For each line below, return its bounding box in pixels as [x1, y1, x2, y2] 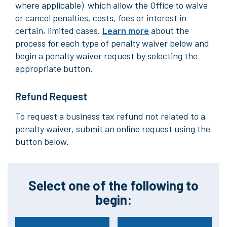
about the [149, 25, 189, 36]
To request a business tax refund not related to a [15, 110, 205, 122]
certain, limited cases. [15, 25, 102, 36]
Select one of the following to [28, 177, 199, 193]
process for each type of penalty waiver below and [15, 37, 209, 49]
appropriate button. [15, 63, 93, 74]
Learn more [102, 25, 149, 36]
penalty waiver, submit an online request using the [15, 123, 210, 134]
